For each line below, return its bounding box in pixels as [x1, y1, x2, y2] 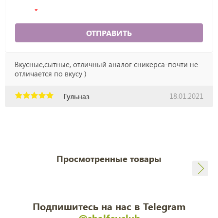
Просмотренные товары [56, 153, 162, 165]
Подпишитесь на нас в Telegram [33, 200, 185, 213]
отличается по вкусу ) [15, 69, 87, 79]
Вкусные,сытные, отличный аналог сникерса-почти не [15, 59, 198, 70]
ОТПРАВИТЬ [86, 28, 132, 38]
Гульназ [63, 91, 90, 102]
